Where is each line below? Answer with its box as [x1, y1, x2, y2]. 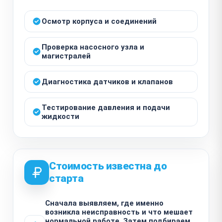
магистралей [42, 51, 91, 60]
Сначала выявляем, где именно [45, 198, 164, 208]
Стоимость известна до [49, 160, 167, 172]
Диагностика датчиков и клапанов [42, 77, 173, 86]
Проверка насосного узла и [42, 42, 144, 52]
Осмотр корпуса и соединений [42, 16, 157, 26]
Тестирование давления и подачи [42, 103, 170, 112]
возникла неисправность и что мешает [45, 207, 193, 217]
